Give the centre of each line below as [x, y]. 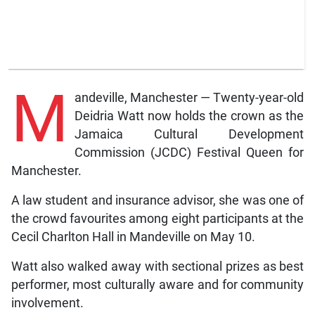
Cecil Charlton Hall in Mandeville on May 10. [133, 237]
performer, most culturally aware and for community [157, 284]
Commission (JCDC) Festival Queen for [189, 152]
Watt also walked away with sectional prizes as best [157, 266]
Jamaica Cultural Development [189, 134]
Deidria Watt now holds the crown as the [189, 116]
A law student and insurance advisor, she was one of [157, 200]
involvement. [47, 303]
